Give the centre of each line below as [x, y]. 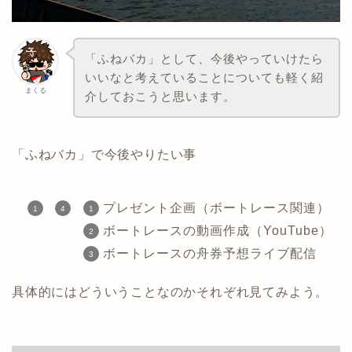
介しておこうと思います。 [160, 96]
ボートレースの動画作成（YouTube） [217, 230]
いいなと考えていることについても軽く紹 [204, 77]
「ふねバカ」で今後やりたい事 [104, 154]
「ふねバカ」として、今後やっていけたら [204, 58]
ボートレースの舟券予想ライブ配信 [209, 253]
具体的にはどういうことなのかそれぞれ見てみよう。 [170, 291]
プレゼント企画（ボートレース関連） [216, 207]
